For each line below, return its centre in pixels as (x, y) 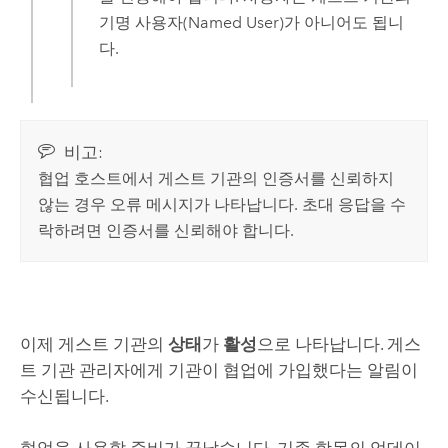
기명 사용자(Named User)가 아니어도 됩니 (252, 23)
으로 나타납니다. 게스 (338, 343)
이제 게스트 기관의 (93, 343)
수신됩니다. (64, 395)
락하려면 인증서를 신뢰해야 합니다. (166, 230)
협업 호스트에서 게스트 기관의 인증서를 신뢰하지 (216, 178)
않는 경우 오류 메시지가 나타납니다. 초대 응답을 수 (222, 204)
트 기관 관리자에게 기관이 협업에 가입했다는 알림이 (218, 369)
